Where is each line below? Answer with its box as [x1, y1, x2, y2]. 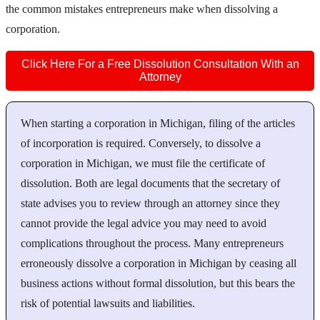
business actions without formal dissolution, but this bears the [21, 276, 295, 289]
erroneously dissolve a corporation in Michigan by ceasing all [21, 256, 296, 269]
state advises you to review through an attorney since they [21, 196, 280, 209]
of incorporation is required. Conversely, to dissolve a [21, 136, 261, 149]
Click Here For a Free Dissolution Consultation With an [21, 57, 299, 70]
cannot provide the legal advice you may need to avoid [21, 216, 266, 229]
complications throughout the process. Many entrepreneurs [21, 236, 284, 249]
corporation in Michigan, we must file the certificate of [21, 156, 265, 169]
